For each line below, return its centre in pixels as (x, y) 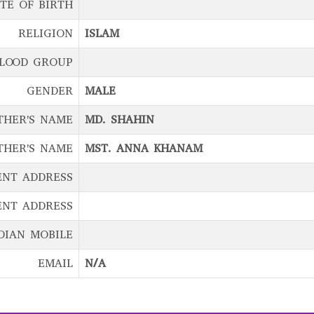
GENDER (50, 91)
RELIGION (46, 33)
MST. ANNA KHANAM (144, 148)
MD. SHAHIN (120, 120)
